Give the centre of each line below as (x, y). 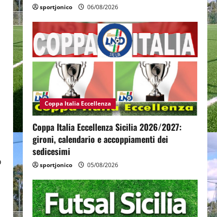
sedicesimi (51, 151)
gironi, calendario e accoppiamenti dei (100, 139)
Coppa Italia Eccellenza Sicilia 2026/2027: (107, 127)
